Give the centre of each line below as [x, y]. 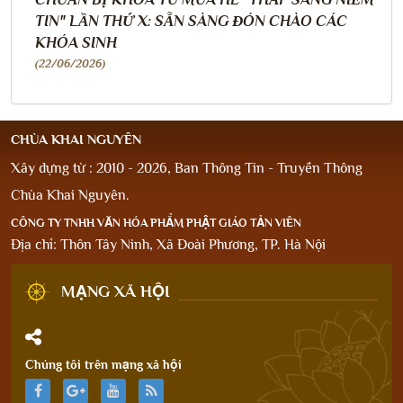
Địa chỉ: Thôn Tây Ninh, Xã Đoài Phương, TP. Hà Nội [168, 244]
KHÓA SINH [76, 42]
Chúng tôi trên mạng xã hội [103, 364]
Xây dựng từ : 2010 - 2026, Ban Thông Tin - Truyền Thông [187, 168]
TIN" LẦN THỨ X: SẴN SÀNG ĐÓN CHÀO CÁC [191, 21]
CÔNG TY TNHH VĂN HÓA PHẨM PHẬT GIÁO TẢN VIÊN [156, 222]
